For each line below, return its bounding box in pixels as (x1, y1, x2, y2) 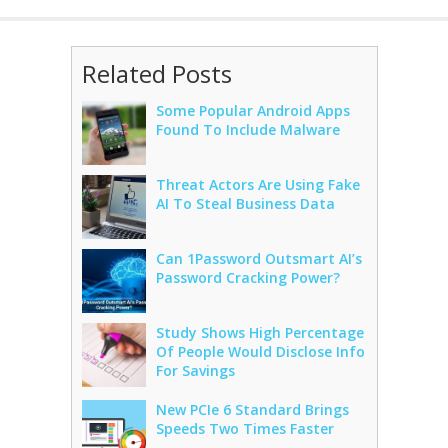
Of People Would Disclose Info (155, 342, 365, 361)
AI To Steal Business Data (155, 194, 335, 213)
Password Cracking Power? (155, 268, 340, 287)
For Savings (155, 361, 235, 380)
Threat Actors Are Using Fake (155, 175, 360, 194)
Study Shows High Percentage (155, 323, 364, 342)
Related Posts (81, 57, 232, 90)
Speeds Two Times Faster (155, 419, 334, 438)
